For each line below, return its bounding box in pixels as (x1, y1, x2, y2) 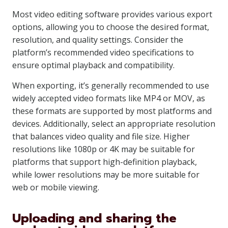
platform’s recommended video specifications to (12, 47, 194, 58)
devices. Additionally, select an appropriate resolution (12, 118, 215, 129)
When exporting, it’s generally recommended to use (12, 80, 209, 91)
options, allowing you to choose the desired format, (12, 21, 209, 33)
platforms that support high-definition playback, (12, 156, 197, 167)
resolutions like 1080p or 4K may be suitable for (12, 144, 195, 155)
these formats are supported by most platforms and (12, 105, 212, 117)
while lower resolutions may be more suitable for (12, 169, 199, 180)
